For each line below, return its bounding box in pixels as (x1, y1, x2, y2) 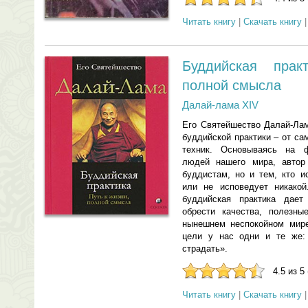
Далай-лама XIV (182, 99, 258, 111)
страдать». (182, 243, 228, 254)
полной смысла (182, 78, 281, 93)
